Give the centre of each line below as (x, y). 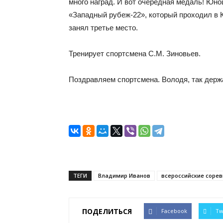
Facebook (174, 211)
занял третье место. (103, 28)
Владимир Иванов (124, 175)
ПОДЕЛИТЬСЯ (107, 211)
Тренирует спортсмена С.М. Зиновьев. (135, 54)
